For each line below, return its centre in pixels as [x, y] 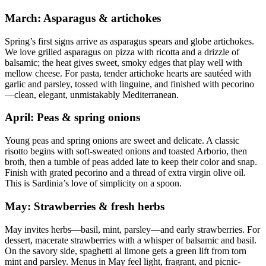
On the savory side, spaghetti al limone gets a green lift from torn [126, 251]
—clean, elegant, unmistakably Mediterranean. [92, 94]
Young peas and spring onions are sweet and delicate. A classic [122, 141]
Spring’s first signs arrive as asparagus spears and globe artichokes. [129, 41]
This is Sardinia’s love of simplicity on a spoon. [93, 183]
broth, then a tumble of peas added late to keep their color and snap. [131, 162]
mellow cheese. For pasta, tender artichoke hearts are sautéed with [128, 73]
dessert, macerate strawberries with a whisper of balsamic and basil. [131, 240]
